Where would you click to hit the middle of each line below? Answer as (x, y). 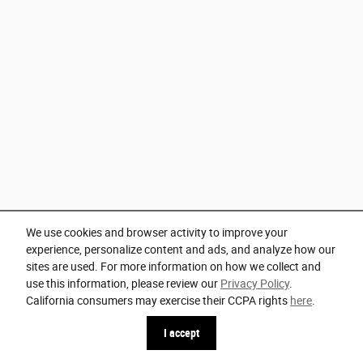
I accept (181, 333)
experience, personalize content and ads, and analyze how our (181, 250)
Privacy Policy (255, 284)
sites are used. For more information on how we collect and (173, 267)
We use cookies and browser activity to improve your (157, 233)
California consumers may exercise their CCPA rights (158, 301)
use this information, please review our (123, 284)
